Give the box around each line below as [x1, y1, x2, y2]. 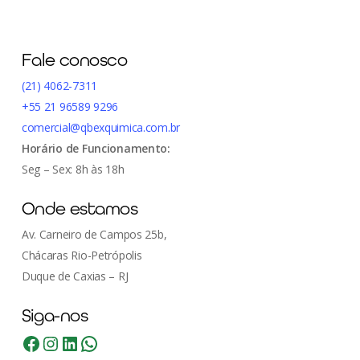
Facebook [39, 320, 122, 346]
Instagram [59, 320, 149, 346]
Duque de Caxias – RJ [21, 268, 129, 284]
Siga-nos [21, 305, 88, 325]
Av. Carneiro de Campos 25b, [21, 227, 167, 242]
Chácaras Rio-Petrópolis [21, 247, 142, 263]
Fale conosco [21, 50, 128, 70]
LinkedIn [78, 320, 153, 346]
